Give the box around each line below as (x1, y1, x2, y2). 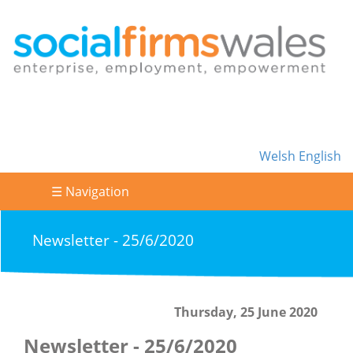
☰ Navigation (50, 183, 129, 201)
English (299, 147, 341, 165)
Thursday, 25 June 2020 (174, 303, 318, 321)
